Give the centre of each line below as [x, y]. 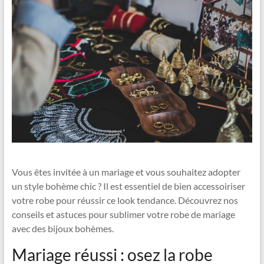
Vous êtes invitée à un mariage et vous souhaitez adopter [126, 172]
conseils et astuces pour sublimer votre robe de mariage [123, 214]
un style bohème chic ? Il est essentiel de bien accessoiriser [128, 186]
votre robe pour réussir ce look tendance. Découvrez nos [125, 200]
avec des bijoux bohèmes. [62, 229]
